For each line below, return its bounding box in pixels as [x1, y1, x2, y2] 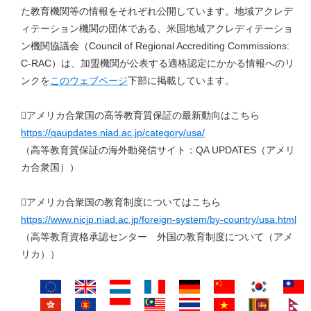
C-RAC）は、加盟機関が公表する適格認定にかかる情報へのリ [21, 58, 294, 69]
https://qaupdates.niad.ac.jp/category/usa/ [21, 127, 205, 139]
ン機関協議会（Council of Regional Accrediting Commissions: [21, 40, 289, 52]
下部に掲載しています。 [128, 75, 235, 87]
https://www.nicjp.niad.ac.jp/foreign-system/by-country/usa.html [21, 214, 296, 226]
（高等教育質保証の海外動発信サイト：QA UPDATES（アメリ [21, 144, 295, 156]
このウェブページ [50, 75, 128, 87]
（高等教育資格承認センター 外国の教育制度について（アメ [21, 231, 293, 243]
